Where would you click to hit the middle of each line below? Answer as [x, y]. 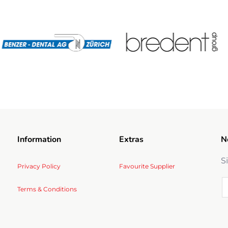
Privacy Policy [39, 166]
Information [39, 139]
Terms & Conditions [47, 189]
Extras [131, 139]
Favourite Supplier [147, 166]
